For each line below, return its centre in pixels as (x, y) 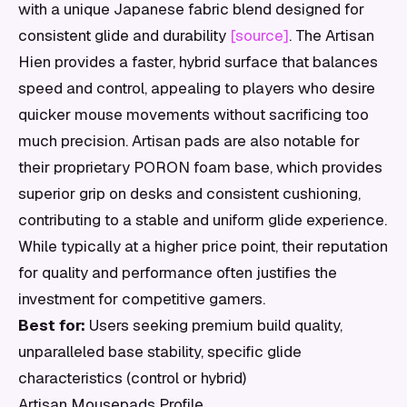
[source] (259, 35)
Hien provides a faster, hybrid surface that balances (198, 62)
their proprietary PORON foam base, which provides (200, 167)
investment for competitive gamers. (142, 299)
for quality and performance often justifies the (178, 273)
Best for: (52, 325)
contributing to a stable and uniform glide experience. (203, 220)
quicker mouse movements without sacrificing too (194, 114)
